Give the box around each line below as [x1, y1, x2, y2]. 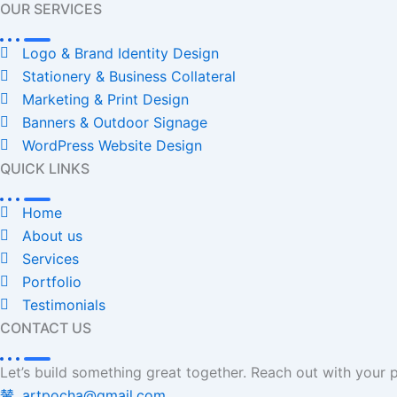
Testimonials [22, 295, 105, 314]
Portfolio [22, 272, 82, 291]
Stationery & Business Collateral [22, 66, 236, 85]
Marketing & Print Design [22, 90, 189, 108]
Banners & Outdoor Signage [22, 113, 207, 131]
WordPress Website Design [22, 136, 202, 154]
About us [22, 226, 82, 245]
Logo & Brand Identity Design [22, 43, 219, 62]
